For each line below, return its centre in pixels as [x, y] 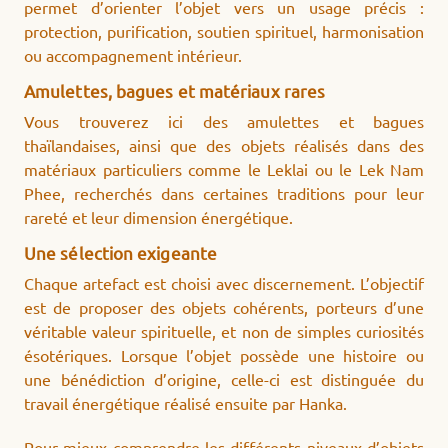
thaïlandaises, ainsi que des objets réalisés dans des [224, 145]
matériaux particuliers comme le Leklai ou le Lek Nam [224, 169]
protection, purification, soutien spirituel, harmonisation [224, 31]
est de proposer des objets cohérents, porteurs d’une [224, 307]
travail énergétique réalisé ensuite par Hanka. [185, 403]
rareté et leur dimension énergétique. [158, 217]
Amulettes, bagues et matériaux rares [175, 90]
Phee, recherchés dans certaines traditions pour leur [224, 193]
